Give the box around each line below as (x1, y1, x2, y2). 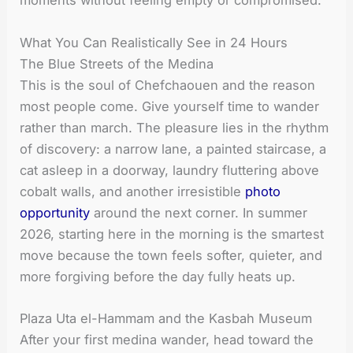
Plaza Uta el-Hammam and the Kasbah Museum (20, 310, 313, 326)
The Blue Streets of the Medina (20, 55, 214, 72)
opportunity (20, 204, 91, 221)
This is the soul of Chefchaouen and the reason (20, 76, 316, 93)
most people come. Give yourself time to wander (20, 98, 320, 114)
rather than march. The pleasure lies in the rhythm (20, 119, 329, 136)
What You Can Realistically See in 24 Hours (20, 34, 288, 50)
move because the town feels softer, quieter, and (20, 247, 323, 263)
